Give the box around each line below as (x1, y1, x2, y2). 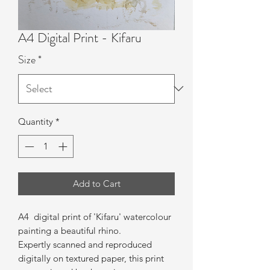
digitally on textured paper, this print (18, 253, 164, 265)
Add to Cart (72, 178, 121, 190)
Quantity (18, 115, 53, 127)
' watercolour (119, 211, 171, 223)
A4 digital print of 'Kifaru (18, 211, 119, 223)
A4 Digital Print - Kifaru (18, 28, 142, 47)
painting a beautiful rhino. (18, 225, 121, 237)
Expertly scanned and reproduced (18, 239, 152, 251)
